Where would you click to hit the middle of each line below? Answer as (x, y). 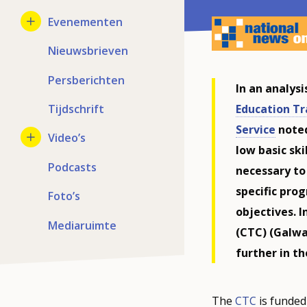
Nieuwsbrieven (88, 51)
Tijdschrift (76, 109)
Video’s (67, 138)
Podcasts (72, 167)
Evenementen (85, 22)
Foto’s (64, 196)
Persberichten (86, 80)
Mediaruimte (82, 225)
